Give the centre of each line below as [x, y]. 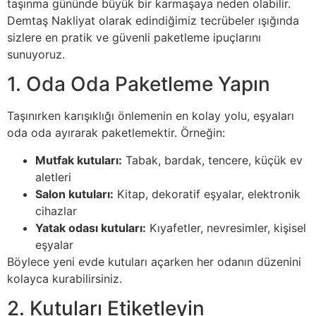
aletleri [53, 177]
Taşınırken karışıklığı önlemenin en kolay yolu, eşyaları [151, 116]
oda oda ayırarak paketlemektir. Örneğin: [116, 133]
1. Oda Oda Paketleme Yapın [139, 84]
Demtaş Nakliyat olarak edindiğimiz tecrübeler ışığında [153, 21]
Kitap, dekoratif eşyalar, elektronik [207, 194]
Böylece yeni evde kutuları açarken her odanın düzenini [154, 261]
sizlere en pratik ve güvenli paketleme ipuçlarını [134, 38]
